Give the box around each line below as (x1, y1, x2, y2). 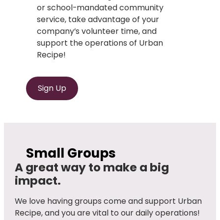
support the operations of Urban (37, 37, 164, 49)
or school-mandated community (37, 2, 164, 13)
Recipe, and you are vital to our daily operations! (15, 207, 200, 219)
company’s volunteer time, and (37, 26, 157, 37)
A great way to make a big (15, 159, 169, 175)
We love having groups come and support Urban (15, 195, 202, 207)
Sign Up (37, 82, 66, 94)
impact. (15, 172, 61, 189)
